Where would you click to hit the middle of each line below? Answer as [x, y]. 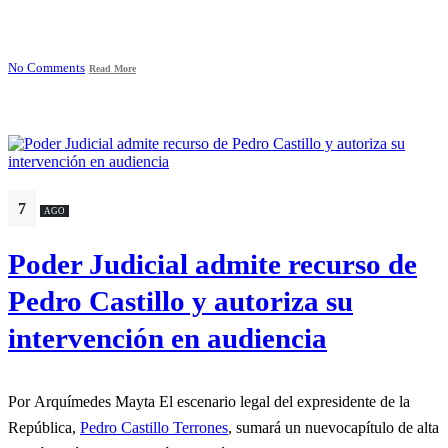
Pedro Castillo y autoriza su [180, 300]
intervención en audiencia [167, 337]
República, [44, 427]
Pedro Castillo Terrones [154, 427]
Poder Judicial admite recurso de [212, 263]
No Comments [46, 67]
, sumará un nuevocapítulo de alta [333, 427]
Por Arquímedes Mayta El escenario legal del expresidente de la [83, 401]
